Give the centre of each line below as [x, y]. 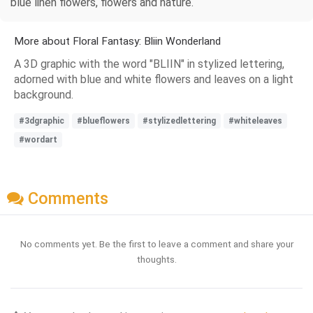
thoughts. [156, 260]
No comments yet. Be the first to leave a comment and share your [156, 244]
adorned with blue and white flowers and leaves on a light [154, 79]
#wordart [38, 139]
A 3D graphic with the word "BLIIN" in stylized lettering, [149, 64]
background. [44, 94]
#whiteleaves [255, 121]
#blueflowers [103, 121]
